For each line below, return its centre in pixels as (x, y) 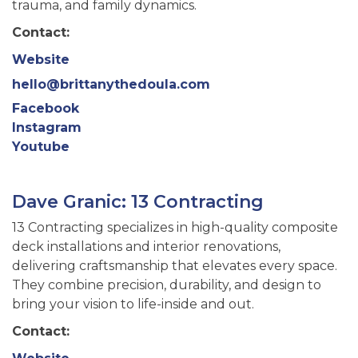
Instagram (47, 128)
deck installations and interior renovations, (146, 246)
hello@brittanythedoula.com (111, 84)
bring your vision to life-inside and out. (135, 304)
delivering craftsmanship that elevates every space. (175, 265)
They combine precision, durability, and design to (167, 284)
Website (41, 59)
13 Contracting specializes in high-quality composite (175, 227)
